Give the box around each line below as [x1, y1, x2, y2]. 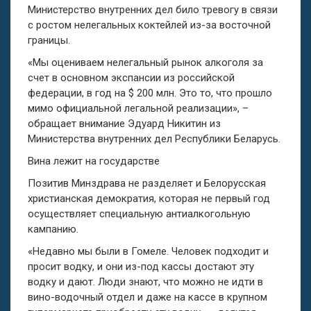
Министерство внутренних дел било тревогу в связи [28, 3, 278, 16]
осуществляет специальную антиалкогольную [28, 207, 251, 220]
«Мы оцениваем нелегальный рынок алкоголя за [28, 56, 263, 69]
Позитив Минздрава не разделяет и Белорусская [28, 176, 266, 190]
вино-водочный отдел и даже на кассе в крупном [28, 290, 267, 303]
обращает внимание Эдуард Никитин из [28, 117, 221, 130]
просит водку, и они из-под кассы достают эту [28, 260, 254, 273]
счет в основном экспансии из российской [28, 71, 235, 84]
